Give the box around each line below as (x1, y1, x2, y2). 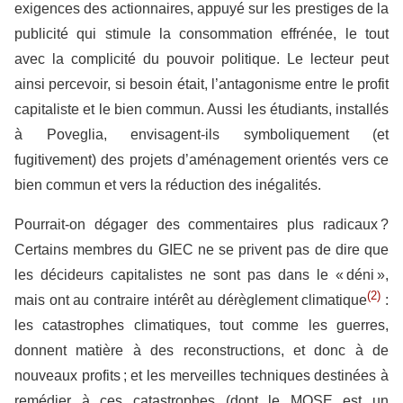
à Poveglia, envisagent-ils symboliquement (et (14, 127, 389, 143)
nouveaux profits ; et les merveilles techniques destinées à (14, 368, 389, 384)
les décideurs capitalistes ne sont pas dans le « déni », (14, 267, 389, 283)
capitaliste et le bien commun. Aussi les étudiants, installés (14, 102, 389, 118)
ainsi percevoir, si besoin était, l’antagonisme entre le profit (14, 76, 389, 93)
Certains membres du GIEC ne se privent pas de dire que (14, 242, 389, 258)
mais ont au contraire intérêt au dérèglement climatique (14, 292, 368, 309)
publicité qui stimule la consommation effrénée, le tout (14, 26, 389, 42)
